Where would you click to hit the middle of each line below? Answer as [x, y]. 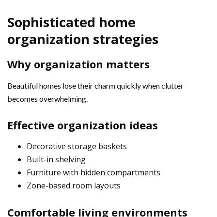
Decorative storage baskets [77, 146]
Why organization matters [78, 64]
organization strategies [83, 39]
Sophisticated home [71, 22]
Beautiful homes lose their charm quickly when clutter [95, 85]
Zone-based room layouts [74, 185]
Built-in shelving [56, 159]
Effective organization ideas [83, 125]
